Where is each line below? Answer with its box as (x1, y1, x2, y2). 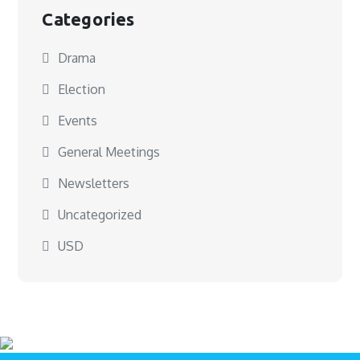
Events (58, 112, 98, 129)
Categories (42, 9, 135, 29)
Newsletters (58, 175, 130, 191)
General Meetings (58, 144, 161, 160)
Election (58, 81, 106, 97)
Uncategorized (58, 207, 142, 223)
